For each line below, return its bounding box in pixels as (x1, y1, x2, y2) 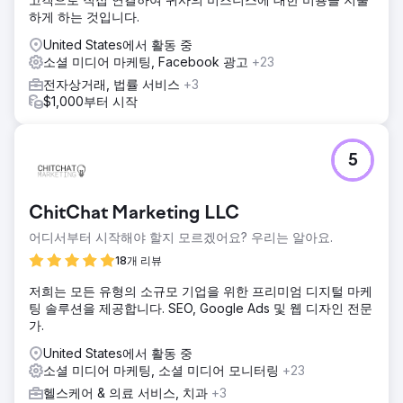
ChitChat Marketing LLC (29, 203, 239, 224)
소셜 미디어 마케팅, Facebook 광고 (43, 53, 252, 69)
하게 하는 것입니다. (29, 8, 139, 24)
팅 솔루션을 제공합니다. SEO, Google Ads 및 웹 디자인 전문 (29, 300, 372, 316)
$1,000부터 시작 (43, 93, 138, 109)
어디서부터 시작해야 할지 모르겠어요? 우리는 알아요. (29, 228, 333, 245)
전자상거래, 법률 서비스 (43, 76, 184, 92)
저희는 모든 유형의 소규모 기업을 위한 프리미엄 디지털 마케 (29, 282, 372, 299)
